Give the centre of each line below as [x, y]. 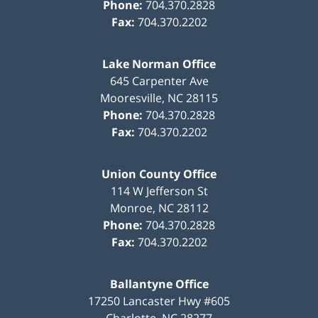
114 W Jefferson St [159, 191]
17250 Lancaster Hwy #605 [159, 301]
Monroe [131, 208]
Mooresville [131, 98]
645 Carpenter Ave [159, 81]
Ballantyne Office [159, 284]
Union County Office [159, 174]
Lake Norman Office [159, 64]
